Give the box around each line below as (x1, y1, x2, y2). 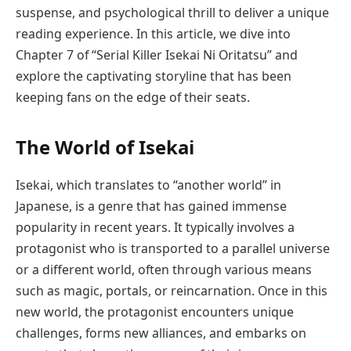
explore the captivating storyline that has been (16, 67, 291, 85)
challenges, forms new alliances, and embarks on (16, 324, 306, 342)
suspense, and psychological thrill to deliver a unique (16, 3, 329, 21)
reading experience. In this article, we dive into (16, 24, 291, 42)
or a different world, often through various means (16, 260, 312, 278)
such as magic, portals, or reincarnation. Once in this (16, 281, 327, 299)
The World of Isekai (16, 133, 194, 160)
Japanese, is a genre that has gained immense (16, 197, 287, 215)
